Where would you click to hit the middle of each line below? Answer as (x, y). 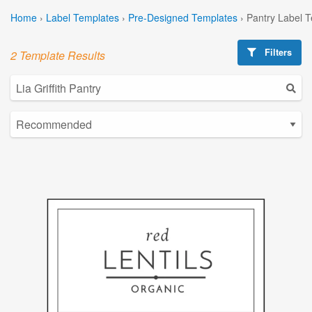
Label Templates (83, 17)
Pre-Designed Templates (183, 17)
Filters (277, 52)
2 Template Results (58, 55)
